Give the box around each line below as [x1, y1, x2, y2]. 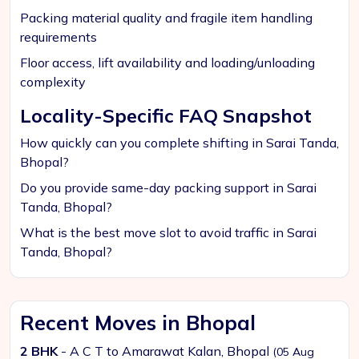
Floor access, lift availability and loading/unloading [20, 54, 315, 71]
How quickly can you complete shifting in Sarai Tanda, [20, 135, 339, 151]
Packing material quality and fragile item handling [20, 10, 313, 26]
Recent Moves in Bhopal [20, 310, 256, 335]
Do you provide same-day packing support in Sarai [20, 179, 317, 196]
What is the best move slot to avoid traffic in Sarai [20, 224, 317, 240]
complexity [20, 74, 86, 90]
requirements [20, 29, 97, 45]
